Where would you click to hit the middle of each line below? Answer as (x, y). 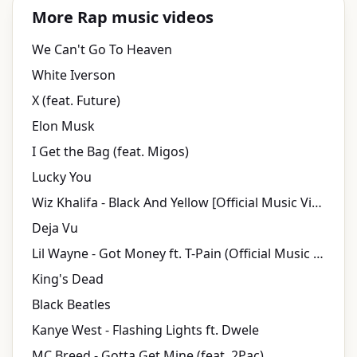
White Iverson (74, 75)
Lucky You (62, 177)
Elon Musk (63, 126)
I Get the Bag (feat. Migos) (110, 152)
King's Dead (68, 279)
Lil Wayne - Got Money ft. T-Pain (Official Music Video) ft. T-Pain (318, 254)
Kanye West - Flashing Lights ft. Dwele (145, 330)
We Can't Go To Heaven (102, 50)
